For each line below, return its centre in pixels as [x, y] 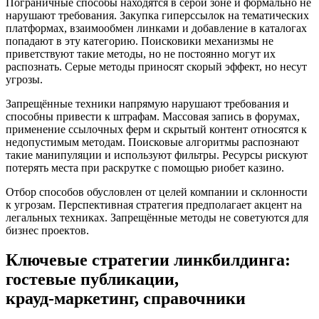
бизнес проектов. [47, 230]
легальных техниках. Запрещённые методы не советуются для [157, 217]
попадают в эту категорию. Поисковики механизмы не [140, 41]
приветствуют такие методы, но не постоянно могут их [141, 53]
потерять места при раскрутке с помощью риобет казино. [145, 167]
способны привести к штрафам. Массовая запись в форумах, [153, 116]
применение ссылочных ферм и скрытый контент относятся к [156, 129]
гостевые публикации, [92, 279]
